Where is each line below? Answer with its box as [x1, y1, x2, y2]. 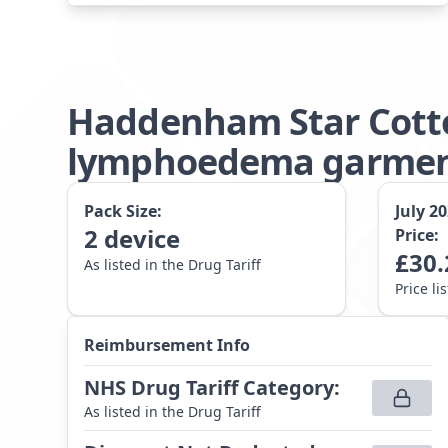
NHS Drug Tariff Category [84, 374, 335, 401]
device [104, 222, 181, 255]
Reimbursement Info [84, 334, 251, 356]
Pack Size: [84, 200, 163, 222]
